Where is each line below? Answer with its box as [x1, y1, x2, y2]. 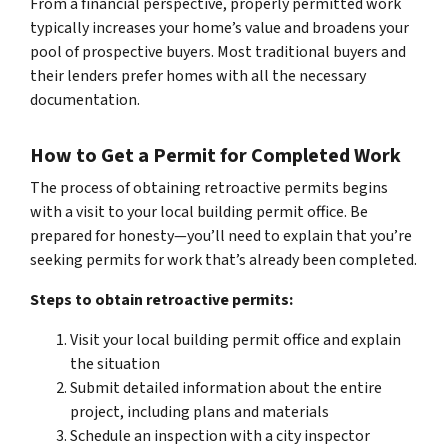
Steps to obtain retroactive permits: [30, 288, 293, 311]
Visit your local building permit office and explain [70, 328, 401, 351]
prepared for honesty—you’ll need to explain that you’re [30, 224, 412, 247]
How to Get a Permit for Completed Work [30, 141, 401, 170]
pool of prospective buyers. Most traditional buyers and [30, 40, 406, 63]
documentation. [30, 88, 140, 111]
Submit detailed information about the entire [70, 376, 382, 399]
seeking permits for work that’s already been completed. [30, 248, 417, 271]
